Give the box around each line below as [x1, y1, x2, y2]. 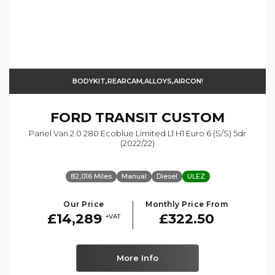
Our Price [63, 199, 104, 209]
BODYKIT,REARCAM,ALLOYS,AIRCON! [72, 77, 203, 86]
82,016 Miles [70, 172, 112, 181]
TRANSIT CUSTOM [91, 109, 225, 126]
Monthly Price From [145, 199, 228, 209]
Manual [121, 172, 147, 181]
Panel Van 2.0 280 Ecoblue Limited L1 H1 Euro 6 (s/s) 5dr [29, 128, 246, 139]
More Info [117, 253, 158, 263]
